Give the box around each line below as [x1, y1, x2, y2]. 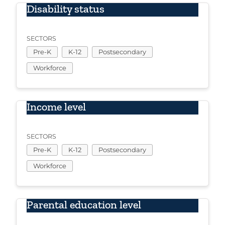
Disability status [27, 2, 104, 16]
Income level [27, 100, 86, 114]
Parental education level [27, 198, 141, 212]
